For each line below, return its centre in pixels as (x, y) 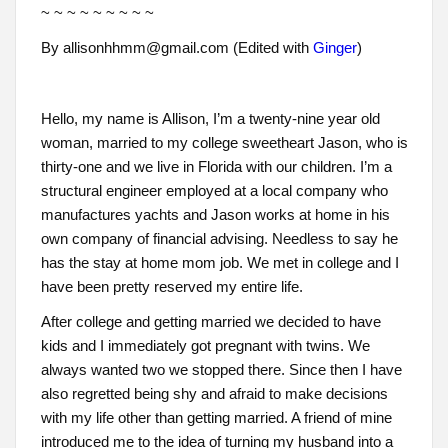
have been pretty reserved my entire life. (171, 287)
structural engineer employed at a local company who (214, 191)
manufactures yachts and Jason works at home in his (215, 215)
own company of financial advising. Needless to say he (219, 239)
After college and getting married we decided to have (210, 322)
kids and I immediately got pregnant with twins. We (205, 346)
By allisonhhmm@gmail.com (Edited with (176, 48)
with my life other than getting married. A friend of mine (216, 418)
